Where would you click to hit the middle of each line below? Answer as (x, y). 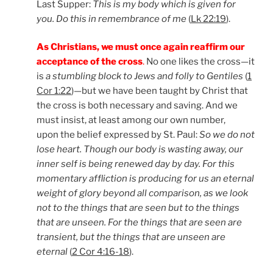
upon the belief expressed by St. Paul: (118, 135)
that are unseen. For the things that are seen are (139, 223)
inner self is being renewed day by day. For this (136, 164)
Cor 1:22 (54, 91)
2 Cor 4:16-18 (101, 252)
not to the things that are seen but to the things (138, 208)
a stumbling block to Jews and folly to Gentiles (145, 76)
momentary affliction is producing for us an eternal (145, 179)
